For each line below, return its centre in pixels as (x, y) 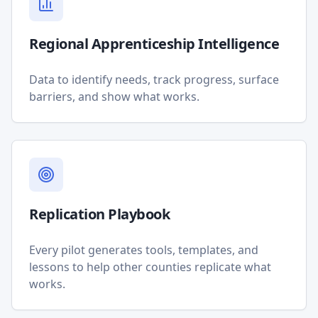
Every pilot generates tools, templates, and (144, 250)
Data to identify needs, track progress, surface (154, 79)
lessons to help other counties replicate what (150, 267)
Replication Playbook (99, 214)
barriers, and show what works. (114, 97)
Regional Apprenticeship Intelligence (154, 44)
